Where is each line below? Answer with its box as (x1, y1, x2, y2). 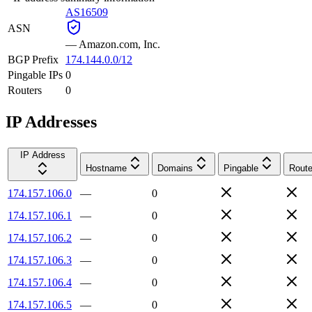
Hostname (86, 162, 127, 173)
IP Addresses (6, 112, 97, 131)
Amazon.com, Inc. (79, 38, 160, 50)
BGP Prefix (8, 53, 58, 65)
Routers (8, 84, 42, 96)
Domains (157, 162, 193, 173)
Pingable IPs (8, 68, 63, 81)
